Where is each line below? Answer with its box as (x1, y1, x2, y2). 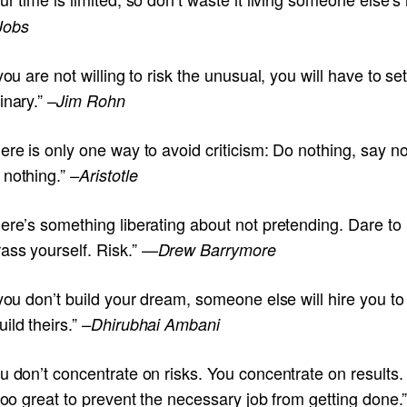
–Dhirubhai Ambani (81, 312, 221, 335)
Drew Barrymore (157, 237, 276, 261)
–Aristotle (70, 163, 138, 186)
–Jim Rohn (47, 88, 125, 112)
